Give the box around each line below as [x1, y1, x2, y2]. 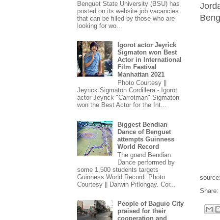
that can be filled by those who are [77, 14, 175, 22]
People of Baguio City [117, 200, 184, 208]
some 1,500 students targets [77, 166, 159, 174]
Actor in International [117, 55, 182, 63]
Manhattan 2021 [117, 70, 165, 78]
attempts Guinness [117, 135, 175, 143]
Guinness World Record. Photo [77, 173, 165, 181]
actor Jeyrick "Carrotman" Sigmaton [77, 94, 179, 102]
